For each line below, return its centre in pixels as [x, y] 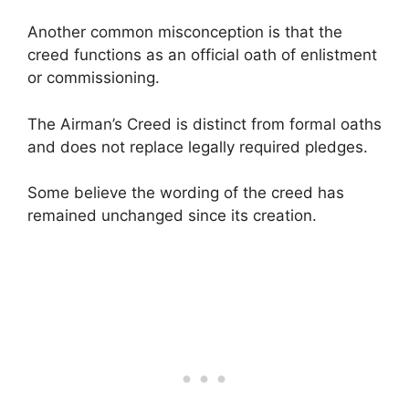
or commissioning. [94, 78]
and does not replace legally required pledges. [198, 147]
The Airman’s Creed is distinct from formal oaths [204, 124]
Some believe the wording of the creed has [186, 193]
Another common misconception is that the [185, 32]
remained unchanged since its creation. [172, 216]
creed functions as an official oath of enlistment [202, 55]
